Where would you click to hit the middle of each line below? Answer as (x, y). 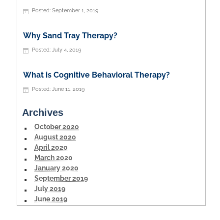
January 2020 (56, 168)
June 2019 (51, 199)
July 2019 (50, 188)
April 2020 (51, 147)
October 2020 (56, 126)
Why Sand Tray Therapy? (70, 35)
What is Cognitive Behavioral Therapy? (96, 75)
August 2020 (55, 137)
